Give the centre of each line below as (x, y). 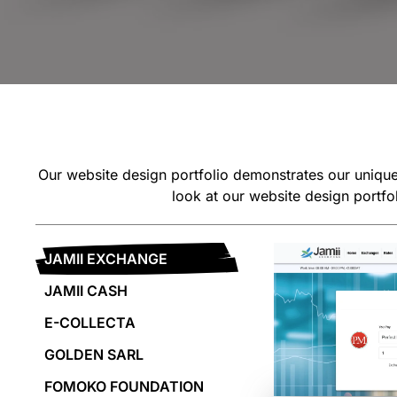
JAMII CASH (86, 291)
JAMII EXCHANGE (106, 259)
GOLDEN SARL (94, 354)
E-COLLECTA (90, 323)
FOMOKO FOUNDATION (124, 386)
